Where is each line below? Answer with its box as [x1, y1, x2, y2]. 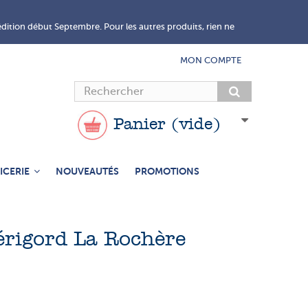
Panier [108, 117, 171, 134]
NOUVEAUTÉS [55, 165, 119, 177]
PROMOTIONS [134, 165, 199, 177]
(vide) [171, 117, 221, 134]
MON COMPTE [180, 55, 241, 65]
